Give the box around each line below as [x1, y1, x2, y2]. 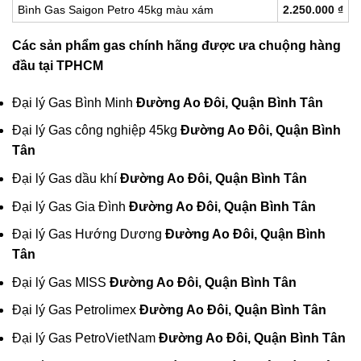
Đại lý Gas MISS [12, 275, 110, 289]
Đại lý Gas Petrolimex [12, 303, 139, 317]
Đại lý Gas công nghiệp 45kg [12, 123, 180, 138]
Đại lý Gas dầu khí [12, 172, 120, 186]
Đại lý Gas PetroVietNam [12, 331, 159, 346]
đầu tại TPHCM [12, 59, 103, 73]
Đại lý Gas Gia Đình [12, 199, 129, 214]
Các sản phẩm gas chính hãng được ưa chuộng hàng [12, 39, 341, 53]
